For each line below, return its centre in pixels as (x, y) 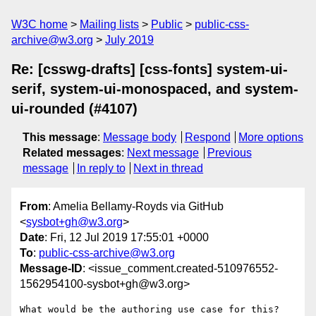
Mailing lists (109, 24)
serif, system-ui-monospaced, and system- (155, 89)
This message (60, 137)
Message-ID (51, 269)
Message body (140, 137)
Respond (207, 137)
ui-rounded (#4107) (74, 109)
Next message (163, 153)
